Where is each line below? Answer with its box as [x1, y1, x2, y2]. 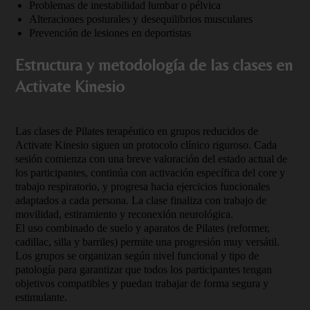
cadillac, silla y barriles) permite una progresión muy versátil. [15, 236, 280, 248]
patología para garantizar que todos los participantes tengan [15, 264, 272, 275]
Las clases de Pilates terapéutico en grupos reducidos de [15, 125, 258, 137]
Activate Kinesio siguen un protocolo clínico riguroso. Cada [15, 139, 277, 151]
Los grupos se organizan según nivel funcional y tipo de [15, 250, 259, 262]
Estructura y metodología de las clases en [15, 55, 293, 74]
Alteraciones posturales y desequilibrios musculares [29, 13, 253, 25]
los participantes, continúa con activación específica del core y [15, 167, 285, 179]
